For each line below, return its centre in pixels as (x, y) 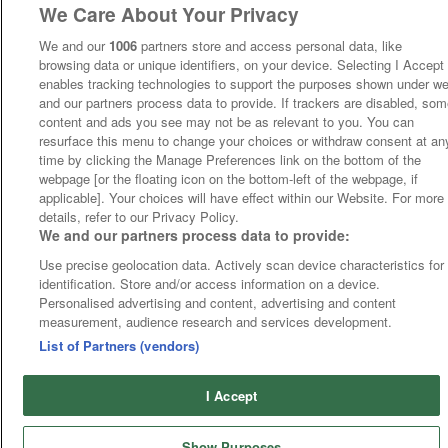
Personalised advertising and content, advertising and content (218, 302)
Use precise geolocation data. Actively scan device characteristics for (242, 264)
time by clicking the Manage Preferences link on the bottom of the (230, 159)
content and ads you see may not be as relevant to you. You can (227, 121)
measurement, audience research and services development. (216, 321)
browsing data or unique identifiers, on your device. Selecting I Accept (242, 64)
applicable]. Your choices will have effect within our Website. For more (242, 197)
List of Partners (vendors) (119, 345)
